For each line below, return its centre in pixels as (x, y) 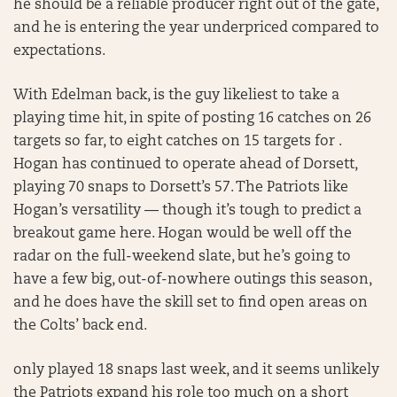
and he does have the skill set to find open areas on (191, 303)
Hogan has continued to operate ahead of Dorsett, (185, 165)
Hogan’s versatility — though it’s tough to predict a (187, 211)
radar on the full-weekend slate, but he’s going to (182, 257)
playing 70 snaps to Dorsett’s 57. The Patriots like (181, 188)
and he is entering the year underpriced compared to (196, 28)
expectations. (59, 51)
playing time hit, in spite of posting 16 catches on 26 (192, 119)
